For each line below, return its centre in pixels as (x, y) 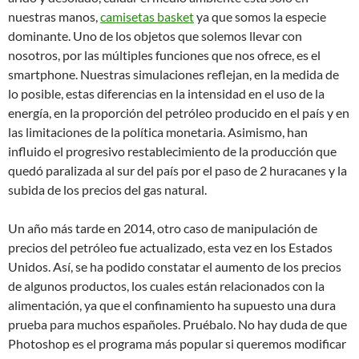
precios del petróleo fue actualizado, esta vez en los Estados (170, 247)
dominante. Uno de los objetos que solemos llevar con (155, 36)
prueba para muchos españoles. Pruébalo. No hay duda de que (177, 324)
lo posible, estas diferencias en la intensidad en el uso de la (166, 93)
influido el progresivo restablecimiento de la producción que (172, 151)
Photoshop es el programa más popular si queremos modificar (177, 343)
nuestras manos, (54, 16)
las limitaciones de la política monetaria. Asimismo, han (158, 132)
